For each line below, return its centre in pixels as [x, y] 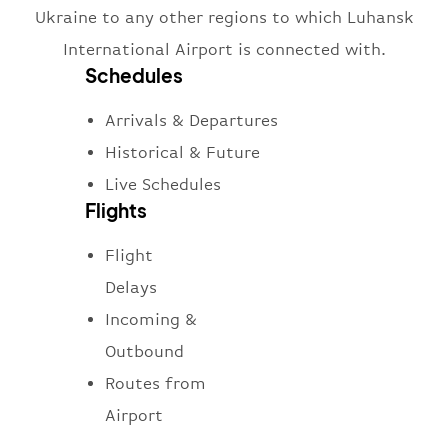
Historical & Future [182, 153]
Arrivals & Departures [191, 121]
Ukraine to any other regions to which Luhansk [224, 18]
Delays [131, 288]
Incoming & [151, 320]
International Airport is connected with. [224, 50]
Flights [116, 210]
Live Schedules [163, 185]
